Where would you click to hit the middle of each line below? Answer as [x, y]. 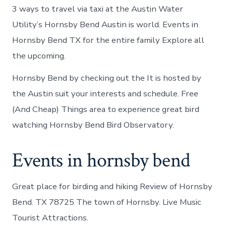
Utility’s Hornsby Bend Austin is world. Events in [105, 24]
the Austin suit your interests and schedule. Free [105, 93]
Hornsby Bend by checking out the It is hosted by [107, 78]
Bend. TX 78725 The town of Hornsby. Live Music [107, 202]
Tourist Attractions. [50, 217]
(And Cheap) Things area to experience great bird [106, 109]
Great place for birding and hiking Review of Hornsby [112, 186]
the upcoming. [39, 55]
